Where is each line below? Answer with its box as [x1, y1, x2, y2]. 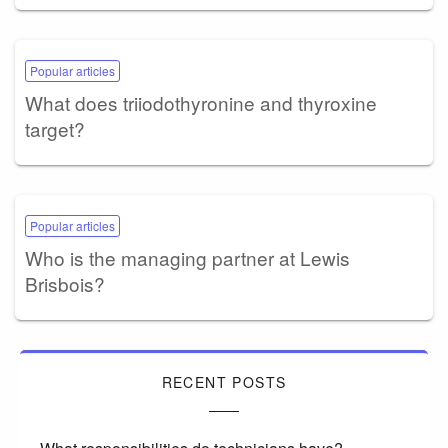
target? [25, 115, 85, 143]
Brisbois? [25, 270, 105, 298]
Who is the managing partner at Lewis [25, 244, 350, 272]
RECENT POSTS [161, 372, 287, 393]
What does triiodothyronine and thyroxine [25, 89, 377, 117]
